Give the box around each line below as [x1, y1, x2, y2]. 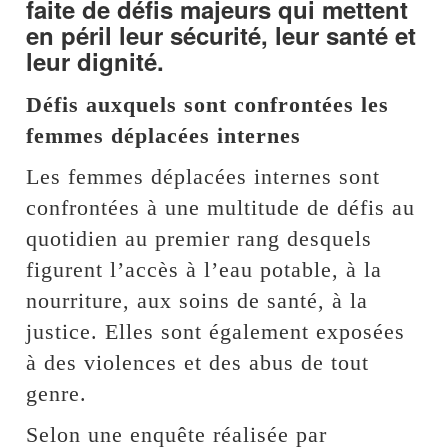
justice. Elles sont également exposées [26, 318, 406, 344]
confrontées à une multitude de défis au [26, 194, 416, 220]
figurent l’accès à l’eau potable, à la [26, 256, 383, 282]
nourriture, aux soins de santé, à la [26, 287, 369, 313]
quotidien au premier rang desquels [26, 225, 373, 251]
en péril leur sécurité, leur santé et [26, 17, 417, 52]
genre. [26, 380, 88, 406]
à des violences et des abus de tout [26, 349, 370, 375]
